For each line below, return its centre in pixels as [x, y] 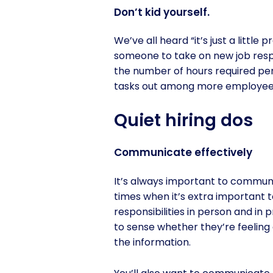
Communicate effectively [183, 153]
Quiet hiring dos [183, 121]
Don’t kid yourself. [162, 12]
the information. [152, 243]
